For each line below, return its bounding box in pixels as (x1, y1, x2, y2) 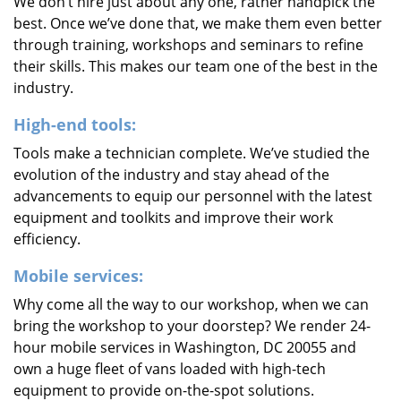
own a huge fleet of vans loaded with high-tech (13, 359, 326, 379)
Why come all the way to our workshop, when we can (13, 294, 369, 314)
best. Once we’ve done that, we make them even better (13, 13, 382, 33)
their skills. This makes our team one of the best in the (13, 56, 378, 76)
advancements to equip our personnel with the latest (13, 186, 372, 206)
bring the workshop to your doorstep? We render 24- (13, 316, 371, 336)
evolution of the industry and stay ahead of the (13, 165, 329, 184)
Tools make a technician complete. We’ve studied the (13, 143, 370, 163)
